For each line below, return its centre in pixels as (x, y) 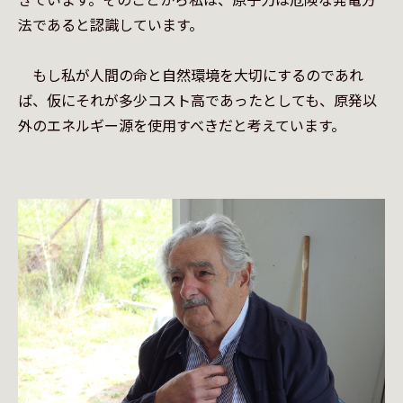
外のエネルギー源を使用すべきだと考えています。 (182, 125)
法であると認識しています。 (111, 24)
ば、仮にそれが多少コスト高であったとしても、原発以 (197, 100)
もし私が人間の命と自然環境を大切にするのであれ (191, 75)
